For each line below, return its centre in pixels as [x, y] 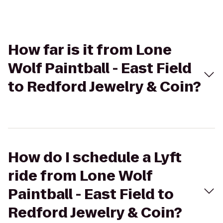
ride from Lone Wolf [80, 176]
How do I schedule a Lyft [95, 158]
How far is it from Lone [90, 50]
